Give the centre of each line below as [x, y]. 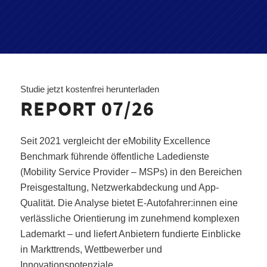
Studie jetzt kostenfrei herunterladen [89, 89]
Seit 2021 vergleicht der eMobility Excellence [115, 141]
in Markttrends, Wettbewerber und [91, 250]
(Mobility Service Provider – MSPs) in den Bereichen [131, 172]
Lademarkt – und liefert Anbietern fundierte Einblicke [130, 234]
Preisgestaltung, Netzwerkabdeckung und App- [119, 188]
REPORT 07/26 [87, 108]
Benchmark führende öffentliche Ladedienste [114, 157]
